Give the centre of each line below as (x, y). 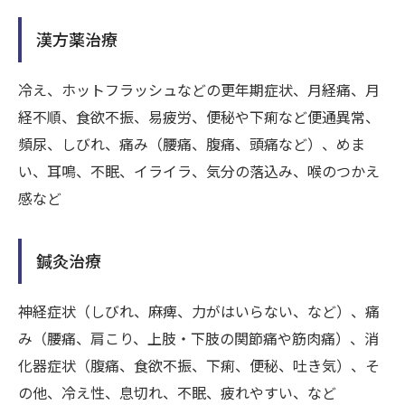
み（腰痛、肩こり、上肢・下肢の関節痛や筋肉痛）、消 (198, 338)
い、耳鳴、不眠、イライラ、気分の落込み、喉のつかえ (199, 170)
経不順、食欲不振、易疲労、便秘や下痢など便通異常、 (199, 116)
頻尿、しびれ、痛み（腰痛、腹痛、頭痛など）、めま (192, 143)
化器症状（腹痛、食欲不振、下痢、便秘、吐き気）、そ (199, 365)
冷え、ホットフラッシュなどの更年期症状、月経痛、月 (199, 89)
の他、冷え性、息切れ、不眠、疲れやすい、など (177, 392)
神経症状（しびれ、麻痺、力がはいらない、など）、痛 (199, 311)
